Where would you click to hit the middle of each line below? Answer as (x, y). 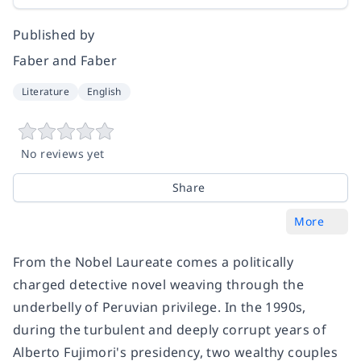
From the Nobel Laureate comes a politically (154, 261)
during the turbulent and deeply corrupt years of (170, 329)
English (104, 91)
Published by (54, 34)
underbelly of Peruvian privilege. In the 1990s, (160, 307)
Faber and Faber (65, 60)
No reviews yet (63, 153)
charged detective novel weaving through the (159, 284)
